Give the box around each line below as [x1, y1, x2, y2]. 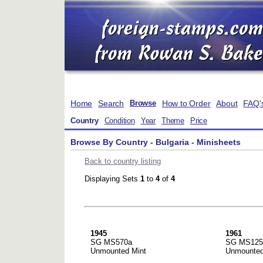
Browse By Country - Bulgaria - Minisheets [70, 137, 241, 147]
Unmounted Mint [90, 247, 146, 256]
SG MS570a [90, 238, 132, 247]
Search [98, 99, 124, 108]
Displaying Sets [85, 174, 140, 184]
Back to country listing [85, 157, 161, 166]
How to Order [161, 99, 211, 108]
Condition [104, 117, 135, 125]
